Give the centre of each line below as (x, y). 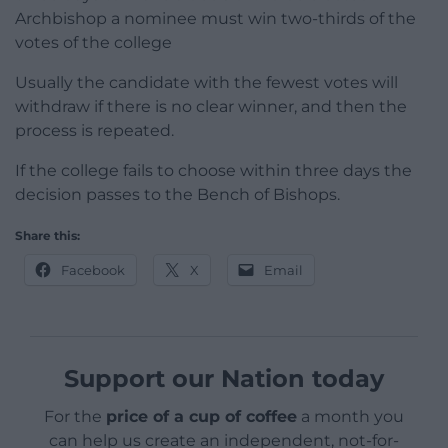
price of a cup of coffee (201, 416)
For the (75, 416)
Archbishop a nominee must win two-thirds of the (215, 18)
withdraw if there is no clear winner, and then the (211, 106)
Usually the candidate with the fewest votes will (206, 82)
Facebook (93, 269)
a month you (350, 416)
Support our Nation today (224, 378)
